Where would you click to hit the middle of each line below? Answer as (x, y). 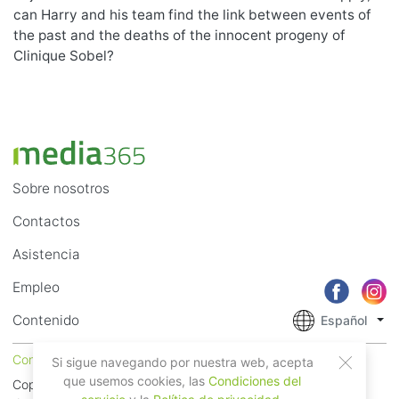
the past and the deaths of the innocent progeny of (179, 35)
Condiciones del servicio (83, 359)
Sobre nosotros (61, 188)
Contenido (46, 320)
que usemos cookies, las (136, 380)
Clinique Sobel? (64, 55)
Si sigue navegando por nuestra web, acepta (182, 362)
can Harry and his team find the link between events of (192, 14)
